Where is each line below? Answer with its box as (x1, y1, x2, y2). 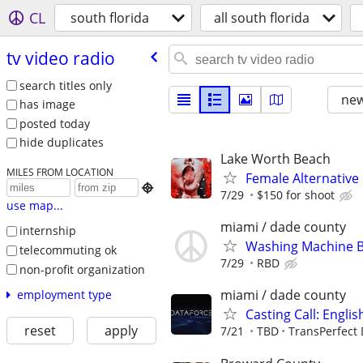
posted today (19, 115, 90, 131)
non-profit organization (19, 261, 145, 277)
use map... (6, 198, 63, 214)
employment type (16, 287, 112, 303)
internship (19, 223, 76, 239)
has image (19, 96, 75, 113)
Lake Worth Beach (220, 150, 331, 168)
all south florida (214, 9, 310, 27)
